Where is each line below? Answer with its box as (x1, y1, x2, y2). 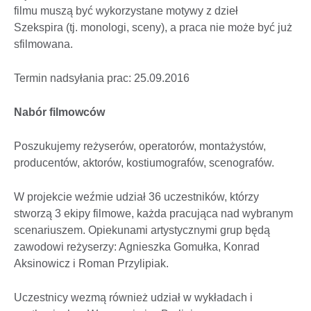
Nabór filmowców (14, 106, 105, 118)
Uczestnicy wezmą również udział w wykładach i (14, 291, 253, 303)
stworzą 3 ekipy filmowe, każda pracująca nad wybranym (14, 207, 293, 219)
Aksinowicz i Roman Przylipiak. (14, 257, 171, 269)
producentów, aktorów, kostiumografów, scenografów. (14, 156, 277, 169)
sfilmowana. (14, 37, 76, 50)
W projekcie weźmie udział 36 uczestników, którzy (14, 190, 259, 203)
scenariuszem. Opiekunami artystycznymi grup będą (14, 224, 270, 236)
